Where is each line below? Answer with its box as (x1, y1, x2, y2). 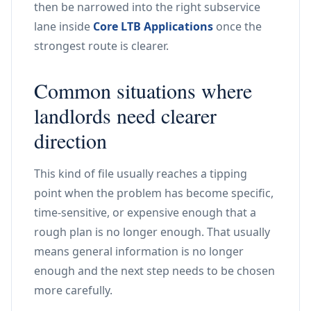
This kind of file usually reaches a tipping (34, 166, 247, 181)
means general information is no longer (34, 244, 244, 259)
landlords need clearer (34, 101, 217, 129)
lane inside (34, 19, 93, 34)
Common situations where (34, 76, 252, 104)
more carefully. (34, 283, 112, 298)
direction (34, 126, 107, 154)
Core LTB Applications (93, 19, 213, 34)
